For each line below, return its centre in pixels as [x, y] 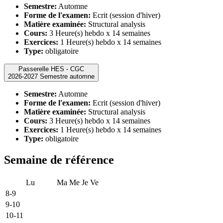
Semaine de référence [59, 160]
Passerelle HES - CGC [51, 69]
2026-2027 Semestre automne [67, 76]
